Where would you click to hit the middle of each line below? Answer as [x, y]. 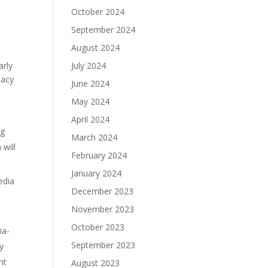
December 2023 [103, 191]
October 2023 [98, 227]
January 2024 [97, 173]
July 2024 [89, 66]
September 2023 [103, 245]
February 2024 [99, 155]
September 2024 [103, 30]
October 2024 [98, 12]
